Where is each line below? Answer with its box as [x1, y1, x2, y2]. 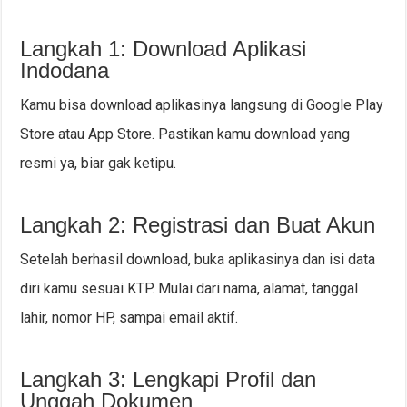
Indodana [20, 58, 110, 84]
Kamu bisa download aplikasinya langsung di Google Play [20, 96, 384, 114]
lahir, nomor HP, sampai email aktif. [20, 309, 239, 327]
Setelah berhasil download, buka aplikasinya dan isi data [20, 251, 376, 269]
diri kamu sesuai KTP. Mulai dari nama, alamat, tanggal [20, 280, 359, 298]
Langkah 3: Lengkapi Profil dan [20, 367, 317, 392]
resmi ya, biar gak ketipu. [20, 154, 177, 173]
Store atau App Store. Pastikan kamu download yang [20, 125, 351, 144]
